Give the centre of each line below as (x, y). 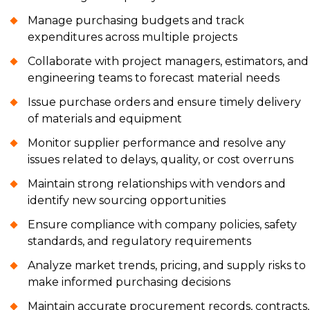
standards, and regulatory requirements (139, 241)
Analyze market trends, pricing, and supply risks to (167, 265)
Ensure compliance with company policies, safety (162, 224)
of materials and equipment (105, 118)
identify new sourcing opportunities (127, 200)
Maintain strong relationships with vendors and (157, 183)
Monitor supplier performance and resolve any (157, 143)
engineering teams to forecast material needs (154, 77)
